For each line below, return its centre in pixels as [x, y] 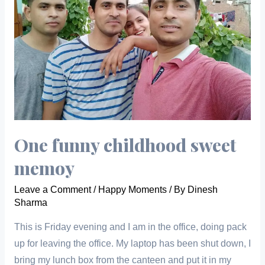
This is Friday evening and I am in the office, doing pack [130, 227]
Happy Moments [132, 190]
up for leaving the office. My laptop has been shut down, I [132, 243]
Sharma [30, 203]
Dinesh [202, 190]
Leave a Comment [52, 190]
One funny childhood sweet [125, 145]
